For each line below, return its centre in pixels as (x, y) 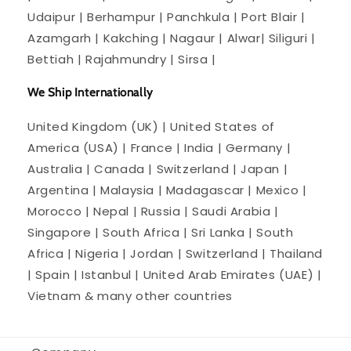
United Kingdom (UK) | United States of (151, 126)
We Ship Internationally (90, 92)
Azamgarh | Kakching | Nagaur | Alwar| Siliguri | (172, 38)
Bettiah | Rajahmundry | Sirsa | (122, 59)
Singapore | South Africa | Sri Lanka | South (161, 232)
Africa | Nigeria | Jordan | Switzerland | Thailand (175, 253)
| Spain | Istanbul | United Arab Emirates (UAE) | (175, 274)
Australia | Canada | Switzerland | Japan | (158, 168)
